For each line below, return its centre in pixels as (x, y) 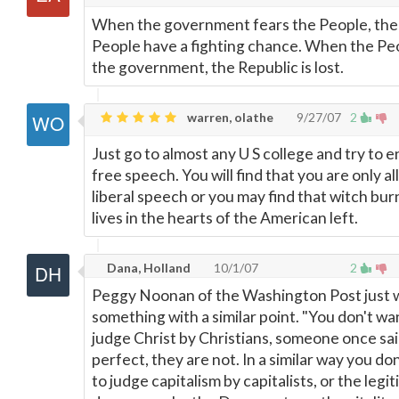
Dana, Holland (147, 268)
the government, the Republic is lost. (218, 67)
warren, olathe (229, 117)
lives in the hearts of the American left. (225, 218)
